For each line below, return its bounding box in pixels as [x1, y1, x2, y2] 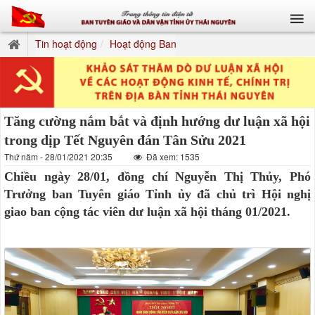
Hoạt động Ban [110, 37, 176, 51]
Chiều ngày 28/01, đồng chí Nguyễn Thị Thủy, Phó [4, 169, 311, 184]
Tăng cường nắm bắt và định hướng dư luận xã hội [4, 112, 310, 129]
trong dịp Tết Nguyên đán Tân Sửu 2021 [4, 131, 246, 148]
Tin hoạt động [35, 37, 97, 51]
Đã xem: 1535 [144, 150, 200, 162]
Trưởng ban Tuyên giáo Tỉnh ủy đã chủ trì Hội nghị [4, 186, 311, 201]
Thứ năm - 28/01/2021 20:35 [4, 150, 115, 162]
